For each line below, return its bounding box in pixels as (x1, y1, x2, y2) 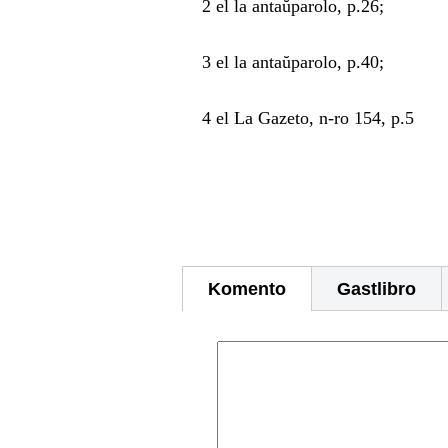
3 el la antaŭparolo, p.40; (182, 52, 384, 72)
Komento (208, 279, 286, 299)
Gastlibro (337, 279, 416, 299)
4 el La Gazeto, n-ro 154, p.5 (182, 108, 414, 128)
